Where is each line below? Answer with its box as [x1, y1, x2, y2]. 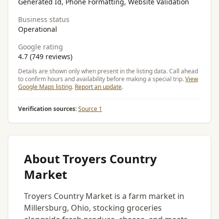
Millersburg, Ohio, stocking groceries [24, 202, 162, 213]
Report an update [75, 83, 122, 91]
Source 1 [78, 105, 102, 113]
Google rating [18, 42, 63, 51]
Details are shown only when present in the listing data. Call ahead [18, 67, 198, 75]
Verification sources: [18, 105, 77, 113]
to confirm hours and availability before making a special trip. [18, 75, 185, 83]
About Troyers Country [24, 151, 157, 167]
